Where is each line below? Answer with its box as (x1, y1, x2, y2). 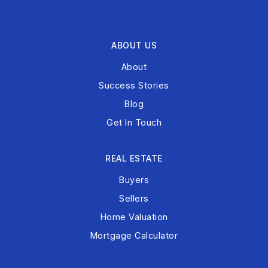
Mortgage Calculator (90, 230, 178, 240)
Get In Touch (106, 117, 162, 127)
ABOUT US (111, 39, 157, 50)
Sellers (119, 193, 149, 203)
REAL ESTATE (105, 153, 163, 163)
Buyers (119, 174, 149, 185)
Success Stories (99, 80, 169, 90)
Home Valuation (100, 211, 168, 222)
